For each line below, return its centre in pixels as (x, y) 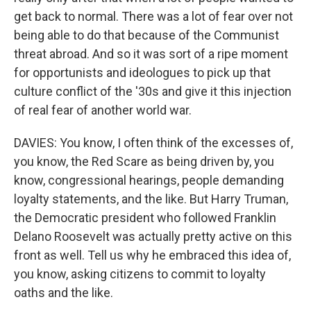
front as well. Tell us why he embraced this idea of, (152, 255)
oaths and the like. (64, 293)
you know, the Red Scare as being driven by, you (144, 161)
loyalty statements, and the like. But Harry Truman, (151, 199)
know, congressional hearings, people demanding (149, 180)
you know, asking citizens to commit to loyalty (140, 274)
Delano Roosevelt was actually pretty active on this (153, 236)
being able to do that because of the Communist (146, 35)
